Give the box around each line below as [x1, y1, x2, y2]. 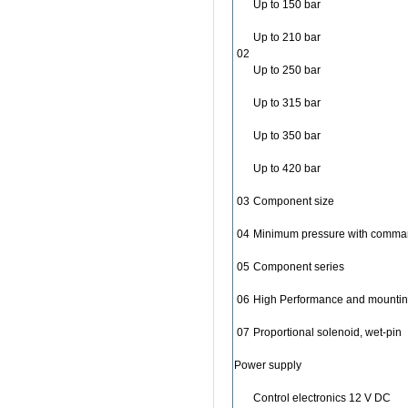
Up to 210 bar [253, 31, 321, 44]
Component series [253, 260, 344, 273]
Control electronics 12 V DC [253, 392, 391, 404]
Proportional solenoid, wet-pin [253, 326, 402, 339]
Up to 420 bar [253, 162, 321, 175]
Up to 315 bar [253, 97, 321, 109]
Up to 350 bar [253, 129, 321, 142]
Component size [253, 195, 334, 208]
